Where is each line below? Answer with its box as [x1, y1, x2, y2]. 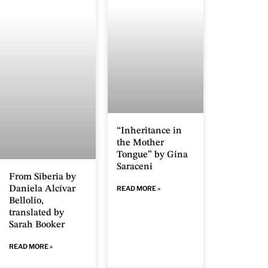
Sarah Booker [9, 220, 65, 230]
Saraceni [117, 162, 153, 172]
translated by [9, 208, 64, 218]
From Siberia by [9, 172, 76, 182]
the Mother [117, 138, 164, 148]
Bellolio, [9, 196, 44, 206]
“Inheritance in [117, 126, 182, 136]
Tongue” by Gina [117, 150, 188, 160]
